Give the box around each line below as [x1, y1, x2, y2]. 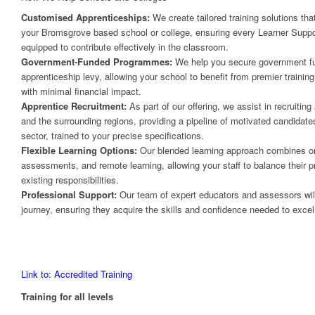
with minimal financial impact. [21, 84, 141, 98]
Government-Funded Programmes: [21, 55, 172, 69]
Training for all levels [21, 290, 113, 304]
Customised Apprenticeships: [21, 11, 150, 25]
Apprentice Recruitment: [21, 99, 127, 113]
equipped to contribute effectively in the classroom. [21, 40, 229, 54]
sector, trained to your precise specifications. [21, 129, 204, 143]
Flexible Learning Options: [21, 143, 137, 157]
